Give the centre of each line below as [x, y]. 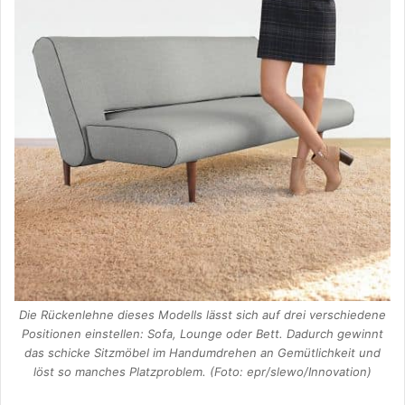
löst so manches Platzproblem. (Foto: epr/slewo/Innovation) [202, 371]
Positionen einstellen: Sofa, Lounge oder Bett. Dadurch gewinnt [202, 333]
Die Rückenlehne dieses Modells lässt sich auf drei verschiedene [202, 314]
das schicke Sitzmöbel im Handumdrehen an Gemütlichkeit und [202, 352]
